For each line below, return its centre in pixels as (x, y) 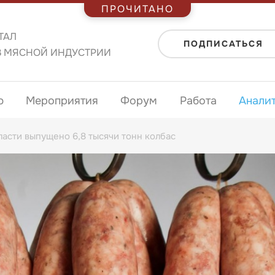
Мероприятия (62, 101)
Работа (198, 101)
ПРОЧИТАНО (137, 9)
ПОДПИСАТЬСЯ (223, 44)
